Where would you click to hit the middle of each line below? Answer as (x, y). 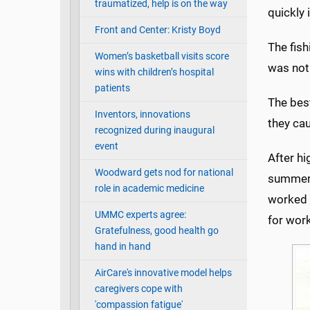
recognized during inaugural (154, 131)
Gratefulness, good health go (156, 231)
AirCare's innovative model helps (163, 273)
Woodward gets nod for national (164, 173)
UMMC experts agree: (140, 215)
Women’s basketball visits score (162, 57)
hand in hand (122, 247)
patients (112, 89)
